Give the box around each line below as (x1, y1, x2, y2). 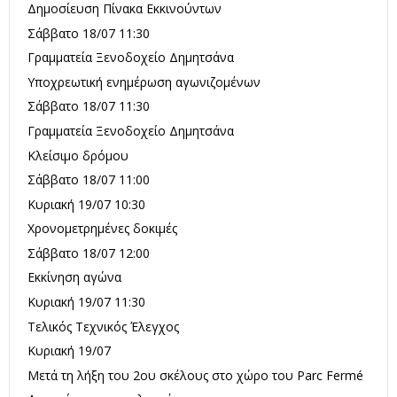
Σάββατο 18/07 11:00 (27, 171, 150, 189)
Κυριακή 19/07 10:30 (27, 195, 145, 213)
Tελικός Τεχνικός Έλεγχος (27, 317, 179, 335)
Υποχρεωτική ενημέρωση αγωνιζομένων (27, 73, 261, 90)
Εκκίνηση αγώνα (27, 269, 121, 286)
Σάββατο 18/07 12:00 (27, 244, 150, 261)
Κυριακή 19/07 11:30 (27, 293, 145, 311)
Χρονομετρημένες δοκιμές (27, 220, 177, 237)
